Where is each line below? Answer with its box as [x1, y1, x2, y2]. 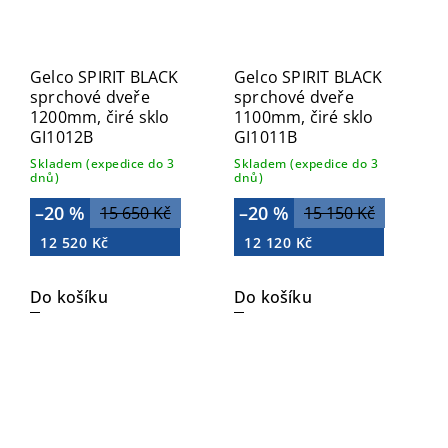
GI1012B [30, 126, 94, 149]
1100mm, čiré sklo [234, 106, 374, 129]
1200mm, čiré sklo [30, 106, 170, 129]
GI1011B [234, 126, 298, 149]
